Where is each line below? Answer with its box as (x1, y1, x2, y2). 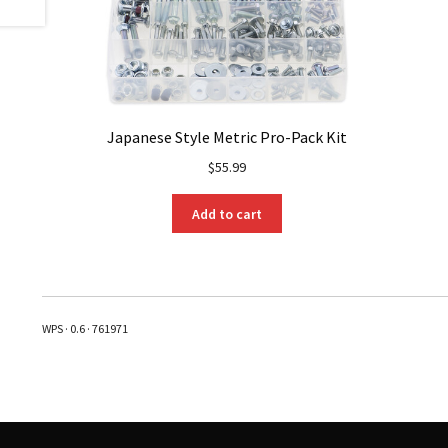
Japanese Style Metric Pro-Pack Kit (107, 127, 348, 148)
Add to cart (192, 204, 263, 223)
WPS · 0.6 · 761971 (41, 321, 128, 337)
